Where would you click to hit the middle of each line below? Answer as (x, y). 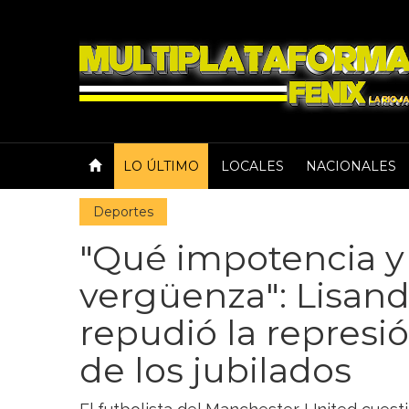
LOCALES (252, 166)
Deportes (123, 212)
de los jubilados (215, 370)
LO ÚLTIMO (161, 166)
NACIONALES (351, 166)
